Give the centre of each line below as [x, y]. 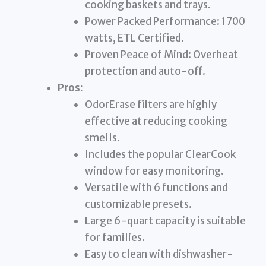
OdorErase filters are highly [151, 104]
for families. [115, 237]
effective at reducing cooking [156, 121]
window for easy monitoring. [154, 171]
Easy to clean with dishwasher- [159, 254]
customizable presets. [138, 204]
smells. [102, 137]
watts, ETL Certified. [134, 38]
